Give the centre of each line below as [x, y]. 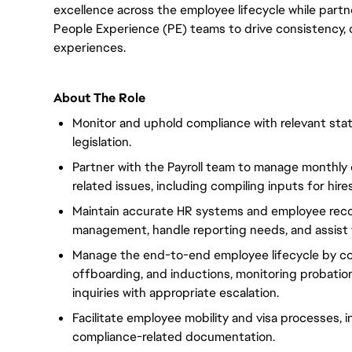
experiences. [90, 48]
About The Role [99, 98]
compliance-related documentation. [174, 337]
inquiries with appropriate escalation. [176, 293]
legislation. [102, 142]
